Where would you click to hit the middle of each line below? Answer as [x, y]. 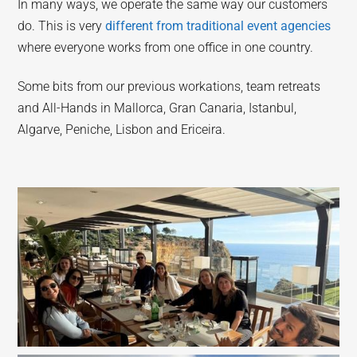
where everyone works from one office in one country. [166, 47]
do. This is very [62, 25]
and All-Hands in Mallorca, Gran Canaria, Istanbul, [157, 108]
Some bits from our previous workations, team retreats [169, 86]
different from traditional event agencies [218, 25]
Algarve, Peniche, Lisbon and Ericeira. [122, 129]
